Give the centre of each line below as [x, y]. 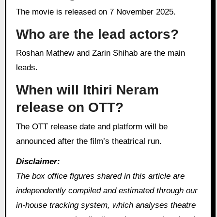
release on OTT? [70, 108]
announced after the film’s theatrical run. [89, 141]
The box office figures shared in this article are [100, 176]
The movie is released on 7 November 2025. [98, 12]
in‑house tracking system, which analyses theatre [106, 205]
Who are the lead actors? [97, 34]
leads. [27, 68]
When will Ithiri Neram [87, 90]
